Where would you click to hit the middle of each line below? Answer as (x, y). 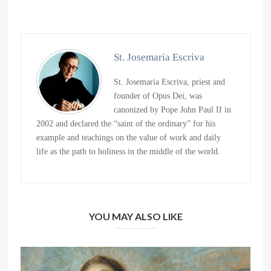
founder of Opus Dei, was (158, 96)
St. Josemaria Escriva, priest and (170, 82)
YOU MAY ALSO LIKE (135, 217)
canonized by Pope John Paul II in (173, 110)
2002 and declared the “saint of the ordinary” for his (126, 124)
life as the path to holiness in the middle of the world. (129, 152)
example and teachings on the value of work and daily (129, 138)
